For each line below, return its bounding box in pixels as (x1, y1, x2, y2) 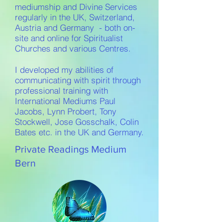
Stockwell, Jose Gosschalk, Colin (15, 116, 139, 127)
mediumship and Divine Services (15, 1, 137, 12)
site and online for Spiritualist (15, 33, 123, 43)
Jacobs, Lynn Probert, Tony (15, 106, 116, 116)
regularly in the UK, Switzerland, (15, 12, 135, 22)
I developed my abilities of (15, 64, 113, 75)
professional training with (15, 85, 108, 96)
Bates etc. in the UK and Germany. (15, 127, 144, 137)
